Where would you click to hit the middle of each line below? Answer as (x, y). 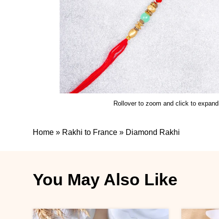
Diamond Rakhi (153, 132)
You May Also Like (105, 179)
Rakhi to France (90, 132)
